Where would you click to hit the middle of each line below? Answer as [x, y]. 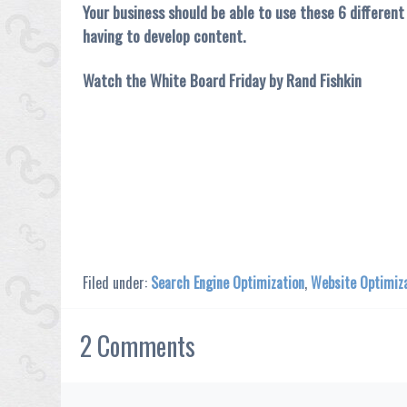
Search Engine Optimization [228, 282]
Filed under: [117, 282]
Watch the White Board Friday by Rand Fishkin [223, 79]
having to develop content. [164, 35]
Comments [144, 345]
